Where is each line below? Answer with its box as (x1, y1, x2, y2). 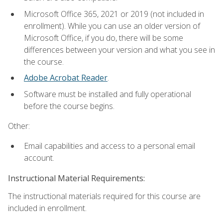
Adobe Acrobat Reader (24, 72, 108, 84)
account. (24, 152, 54, 164)
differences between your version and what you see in (24, 44, 215, 55)
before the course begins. (24, 100, 114, 111)
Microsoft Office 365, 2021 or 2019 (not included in (24, 8, 204, 19)
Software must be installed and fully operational (24, 88, 191, 100)
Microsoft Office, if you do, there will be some (24, 32, 183, 43)
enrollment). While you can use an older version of (24, 20, 200, 31)
